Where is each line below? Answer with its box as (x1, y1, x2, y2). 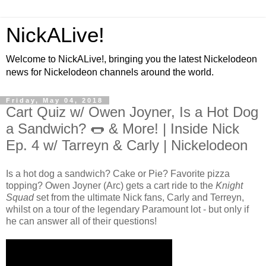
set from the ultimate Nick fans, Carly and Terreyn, (34, 192, 244, 202)
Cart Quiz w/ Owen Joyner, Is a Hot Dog (6, 104, 258, 120)
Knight (216, 180, 243, 191)
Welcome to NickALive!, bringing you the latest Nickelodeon (6, 54, 257, 64)
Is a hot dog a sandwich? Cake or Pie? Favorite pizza (6, 168, 230, 179)
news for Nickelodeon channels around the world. (6, 67, 214, 77)
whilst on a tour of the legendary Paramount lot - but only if (6, 204, 249, 214)
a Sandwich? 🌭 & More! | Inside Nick (6, 121, 239, 137)
